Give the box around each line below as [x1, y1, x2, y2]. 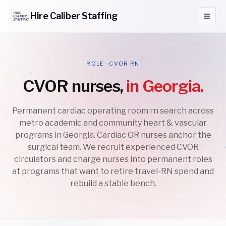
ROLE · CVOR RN [86, 60, 140, 67]
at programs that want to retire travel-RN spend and [12, 166, 214, 176]
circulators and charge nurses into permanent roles [14, 154, 212, 164]
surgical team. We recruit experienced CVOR [27, 142, 199, 152]
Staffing [80, 11, 118, 21]
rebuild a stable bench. [70, 179, 156, 188]
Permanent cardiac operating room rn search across [12, 106, 214, 116]
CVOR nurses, [22, 76, 123, 96]
